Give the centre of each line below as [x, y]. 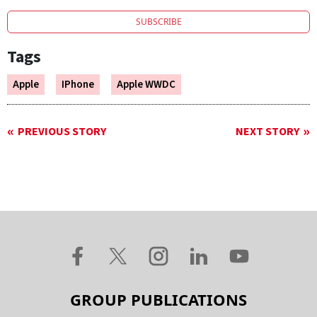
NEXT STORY [267, 132]
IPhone [78, 85]
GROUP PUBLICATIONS [158, 300]
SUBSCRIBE [158, 22]
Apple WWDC [146, 85]
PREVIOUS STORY [62, 132]
